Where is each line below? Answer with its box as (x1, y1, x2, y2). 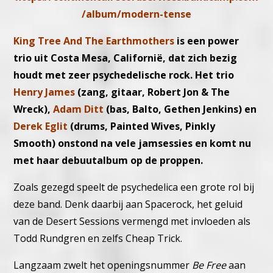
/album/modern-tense (82, 7, 191, 21)
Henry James (13, 85, 76, 99)
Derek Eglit (13, 119, 68, 133)
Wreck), (13, 102, 54, 116)
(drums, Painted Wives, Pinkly (68, 119, 216, 133)
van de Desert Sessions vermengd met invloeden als (13, 214, 251, 229)
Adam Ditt (53, 102, 107, 116)
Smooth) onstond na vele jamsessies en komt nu (13, 136, 252, 151)
